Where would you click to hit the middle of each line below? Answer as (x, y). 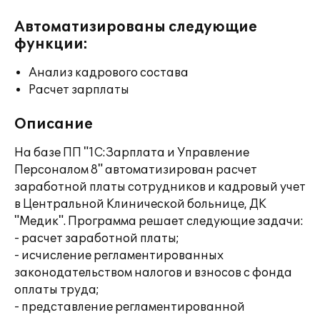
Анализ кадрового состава (109, 73)
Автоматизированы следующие (136, 27)
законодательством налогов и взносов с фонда (153, 273)
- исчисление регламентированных (119, 256)
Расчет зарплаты (79, 90)
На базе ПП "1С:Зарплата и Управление (132, 153)
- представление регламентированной (130, 307)
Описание (54, 124)
